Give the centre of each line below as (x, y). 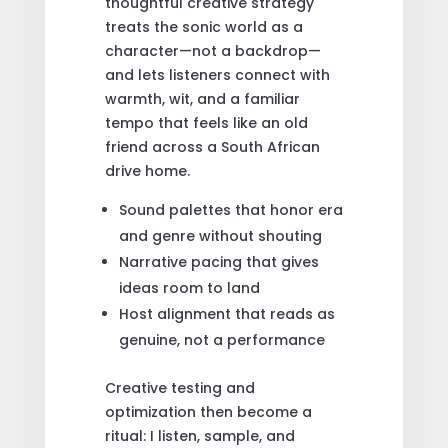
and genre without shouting (220, 235)
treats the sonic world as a (203, 26)
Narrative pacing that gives (218, 261)
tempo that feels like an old (206, 122)
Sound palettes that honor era (230, 209)
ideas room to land (189, 287)
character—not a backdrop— (212, 50)
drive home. (147, 170)
